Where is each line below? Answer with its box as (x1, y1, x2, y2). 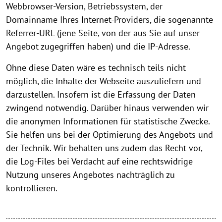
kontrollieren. (6, 182, 57, 194)
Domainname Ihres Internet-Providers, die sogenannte (6, 14, 213, 26)
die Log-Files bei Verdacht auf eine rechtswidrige (6, 156, 193, 167)
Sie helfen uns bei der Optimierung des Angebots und (6, 129, 213, 141)
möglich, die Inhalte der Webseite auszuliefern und (6, 75, 201, 87)
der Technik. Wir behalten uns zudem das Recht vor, (6, 142, 202, 154)
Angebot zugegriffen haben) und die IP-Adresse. (6, 41, 190, 53)
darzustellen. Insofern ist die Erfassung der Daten (6, 89, 196, 101)
